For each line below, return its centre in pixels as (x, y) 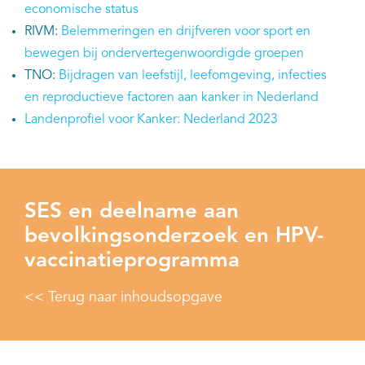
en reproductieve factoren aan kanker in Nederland (172, 98)
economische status (81, 10)
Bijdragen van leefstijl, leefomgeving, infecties (193, 76)
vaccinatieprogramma (132, 261)
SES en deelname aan (132, 212)
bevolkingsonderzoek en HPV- (174, 237)
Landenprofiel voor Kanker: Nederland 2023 (151, 120)
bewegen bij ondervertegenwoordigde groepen (164, 54)
